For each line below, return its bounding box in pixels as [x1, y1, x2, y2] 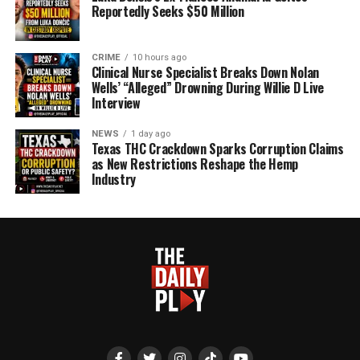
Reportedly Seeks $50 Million [91, 2, 244, 22]
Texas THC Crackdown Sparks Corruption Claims [91, 139, 344, 159]
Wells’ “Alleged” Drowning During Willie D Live [91, 78, 324, 98]
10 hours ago [132, 52, 186, 63]
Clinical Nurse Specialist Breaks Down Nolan [91, 63, 319, 83]
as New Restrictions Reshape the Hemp [91, 154, 299, 174]
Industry [91, 170, 137, 190]
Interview [91, 93, 141, 113]
